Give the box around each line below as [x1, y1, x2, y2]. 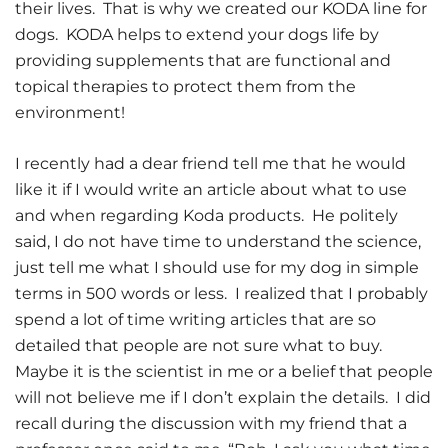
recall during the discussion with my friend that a [15, 414, 407, 433]
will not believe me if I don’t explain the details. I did [15, 388, 431, 407]
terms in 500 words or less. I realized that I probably [15, 284, 428, 303]
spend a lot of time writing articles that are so [15, 310, 376, 329]
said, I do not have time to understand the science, [15, 232, 421, 251]
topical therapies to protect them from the [15, 77, 356, 96]
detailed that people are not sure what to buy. [15, 336, 386, 355]
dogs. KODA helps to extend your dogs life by [15, 25, 379, 44]
